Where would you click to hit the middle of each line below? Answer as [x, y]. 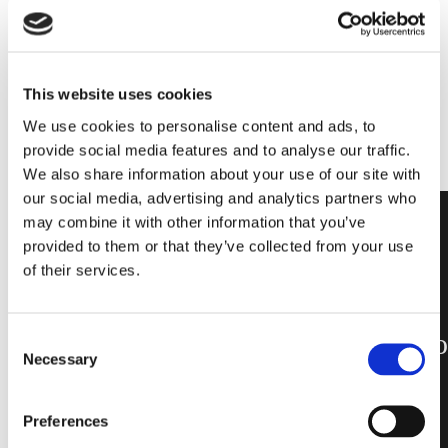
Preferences [66, 420]
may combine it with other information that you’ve [194, 221]
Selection [37, 362]
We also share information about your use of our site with [222, 173]
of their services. [81, 269]
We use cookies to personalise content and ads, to [199, 125]
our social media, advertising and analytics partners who [219, 197]
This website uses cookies [118, 94]
